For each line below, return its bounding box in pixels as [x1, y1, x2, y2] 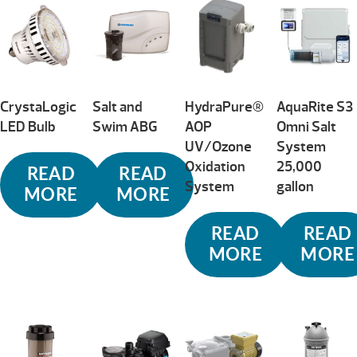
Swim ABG [92, 117, 158, 136]
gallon [277, 177, 315, 196]
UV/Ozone [184, 137, 252, 156]
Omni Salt [277, 117, 337, 136]
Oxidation [184, 157, 245, 176]
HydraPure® [184, 97, 264, 116]
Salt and [92, 97, 143, 116]
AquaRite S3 [277, 97, 354, 116]
